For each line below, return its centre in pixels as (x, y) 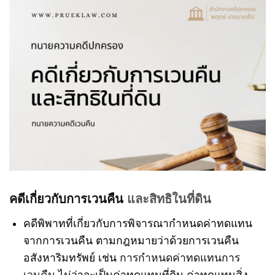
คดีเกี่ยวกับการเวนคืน (66, 199)
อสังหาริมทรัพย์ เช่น (71, 258)
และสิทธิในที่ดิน (167, 199)
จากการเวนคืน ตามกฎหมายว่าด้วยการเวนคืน (131, 240)
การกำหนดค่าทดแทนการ (180, 258)
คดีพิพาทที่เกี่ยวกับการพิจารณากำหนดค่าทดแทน (137, 223)
